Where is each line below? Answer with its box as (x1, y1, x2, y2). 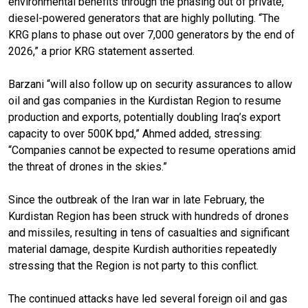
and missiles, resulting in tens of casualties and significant (8, 225, 289, 239)
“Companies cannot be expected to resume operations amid (8, 143, 296, 157)
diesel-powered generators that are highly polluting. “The (8, 11, 280, 25)
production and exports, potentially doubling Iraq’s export (8, 110, 280, 124)
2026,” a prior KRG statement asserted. (8, 44, 195, 58)
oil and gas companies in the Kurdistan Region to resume (8, 93, 281, 107)
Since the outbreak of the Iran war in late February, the (8, 192, 265, 206)
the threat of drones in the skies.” (8, 159, 167, 173)
